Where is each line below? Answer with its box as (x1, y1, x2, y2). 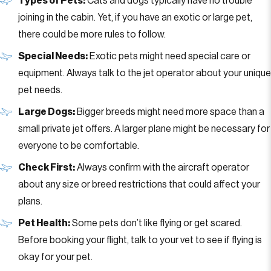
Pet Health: (18, 218, 70, 228)
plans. (18, 197, 42, 206)
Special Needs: (18, 51, 88, 61)
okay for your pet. (18, 252, 93, 262)
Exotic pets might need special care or (88, 51, 250, 61)
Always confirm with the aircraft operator (75, 163, 249, 172)
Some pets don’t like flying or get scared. (70, 218, 242, 228)
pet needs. (18, 85, 62, 95)
